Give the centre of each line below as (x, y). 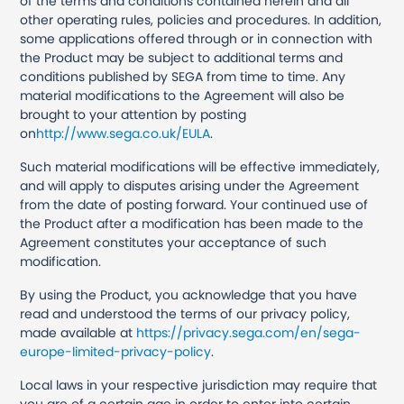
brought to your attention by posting (133, 115)
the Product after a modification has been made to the (192, 224)
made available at (78, 333)
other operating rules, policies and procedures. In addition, (201, 20)
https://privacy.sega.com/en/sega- (249, 333)
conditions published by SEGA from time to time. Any (183, 77)
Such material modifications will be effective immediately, (200, 167)
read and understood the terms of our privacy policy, (185, 314)
